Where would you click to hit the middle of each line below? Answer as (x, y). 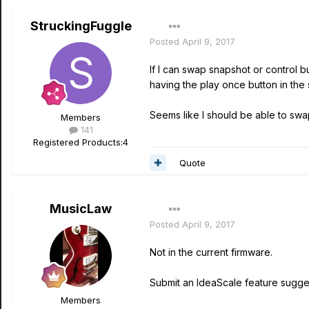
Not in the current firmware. (211, 252)
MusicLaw (81, 209)
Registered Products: (78, 142)
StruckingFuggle (81, 26)
